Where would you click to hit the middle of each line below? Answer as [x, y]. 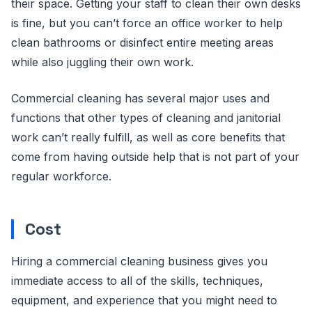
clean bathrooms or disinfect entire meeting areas [142, 42]
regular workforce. [61, 176]
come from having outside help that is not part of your [155, 157]
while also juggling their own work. [102, 62]
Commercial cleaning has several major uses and [140, 98]
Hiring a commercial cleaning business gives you [139, 261]
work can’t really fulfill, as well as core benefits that [148, 137]
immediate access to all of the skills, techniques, [137, 281]
